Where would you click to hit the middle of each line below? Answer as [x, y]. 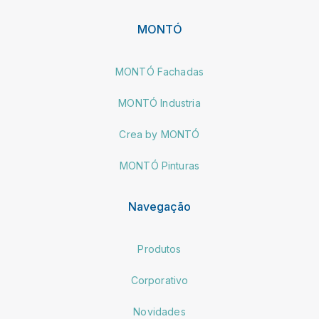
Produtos [159, 249]
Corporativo [159, 281]
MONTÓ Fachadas [159, 72]
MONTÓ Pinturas [159, 166]
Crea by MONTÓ [159, 135]
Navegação [159, 207]
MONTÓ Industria [159, 103]
